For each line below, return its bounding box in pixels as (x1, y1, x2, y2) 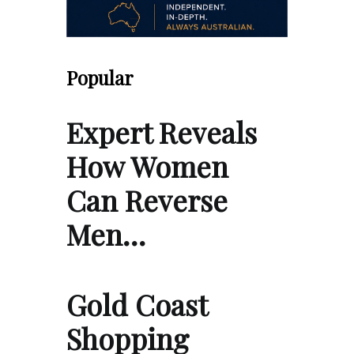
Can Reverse (66, 180, 228, 219)
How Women (66, 146, 228, 185)
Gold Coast (66, 284, 207, 323)
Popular (66, 64, 134, 90)
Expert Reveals (66, 112, 257, 151)
